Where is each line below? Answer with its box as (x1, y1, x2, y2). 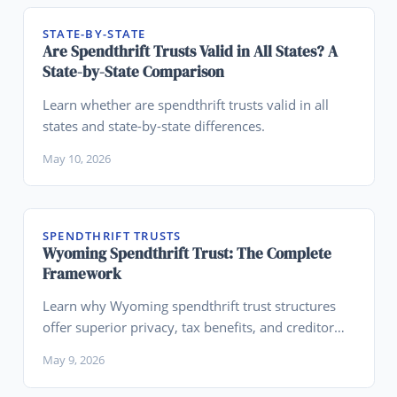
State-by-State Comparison (42, 60, 224, 82)
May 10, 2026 (42, 150, 111, 167)
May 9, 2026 (42, 352, 105, 369)
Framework (42, 262, 121, 284)
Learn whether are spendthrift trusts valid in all (42, 95, 329, 113)
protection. (42, 339, 109, 358)
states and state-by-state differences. (42, 116, 265, 135)
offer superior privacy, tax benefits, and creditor (42, 318, 334, 337)
